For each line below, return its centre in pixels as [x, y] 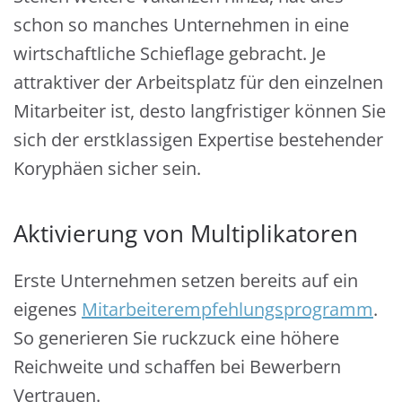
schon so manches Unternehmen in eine [181, 25]
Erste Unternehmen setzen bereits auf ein [186, 280]
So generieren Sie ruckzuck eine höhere [176, 338]
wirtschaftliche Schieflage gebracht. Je [170, 53]
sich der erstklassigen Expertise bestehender [198, 140]
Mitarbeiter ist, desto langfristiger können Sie [200, 111]
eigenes [48, 309]
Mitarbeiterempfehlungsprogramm [227, 309]
